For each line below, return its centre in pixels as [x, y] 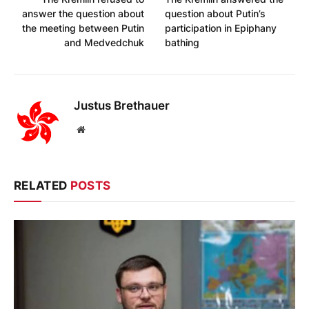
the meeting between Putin [83, 28]
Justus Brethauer [122, 106]
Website [100, 129]
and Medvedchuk [104, 43]
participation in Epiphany [221, 28]
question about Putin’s [215, 14]
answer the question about [83, 14]
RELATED [42, 186]
